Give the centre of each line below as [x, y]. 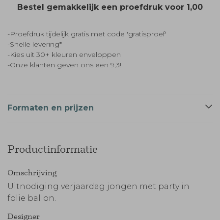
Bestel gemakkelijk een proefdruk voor [102, 7]
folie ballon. [32, 198]
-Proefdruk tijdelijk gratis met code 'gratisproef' [87, 34]
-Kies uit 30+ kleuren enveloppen [64, 55]
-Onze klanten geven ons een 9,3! [64, 65]
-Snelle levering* [35, 44]
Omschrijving [32, 172]
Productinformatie [53, 149]
